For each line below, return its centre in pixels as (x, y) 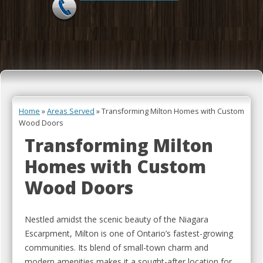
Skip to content (165, 45)
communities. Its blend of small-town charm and (117, 247)
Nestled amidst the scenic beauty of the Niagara (117, 219)
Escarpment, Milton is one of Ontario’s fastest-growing (129, 233)
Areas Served (71, 111)
